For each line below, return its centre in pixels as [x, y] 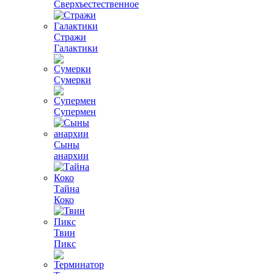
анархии [71, 156]
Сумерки [72, 80]
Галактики [76, 48]
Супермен [75, 112]
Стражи [70, 37]
